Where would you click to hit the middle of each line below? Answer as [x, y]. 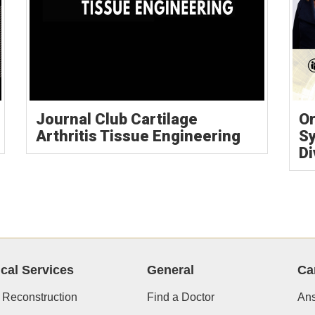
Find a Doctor [180, 297]
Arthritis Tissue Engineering [139, 136]
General [170, 270]
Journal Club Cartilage [117, 120]
